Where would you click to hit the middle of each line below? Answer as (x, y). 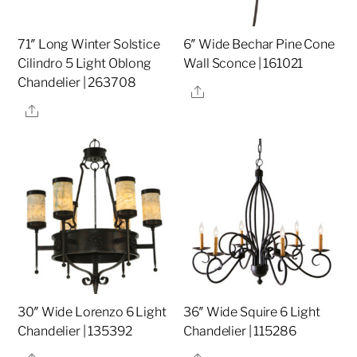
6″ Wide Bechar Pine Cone (259, 45)
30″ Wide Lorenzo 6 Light (92, 312)
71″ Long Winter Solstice (89, 45)
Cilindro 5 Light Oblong (84, 64)
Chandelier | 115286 (240, 331)
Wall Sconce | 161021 (243, 64)
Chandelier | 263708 (77, 83)
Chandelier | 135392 (75, 331)
